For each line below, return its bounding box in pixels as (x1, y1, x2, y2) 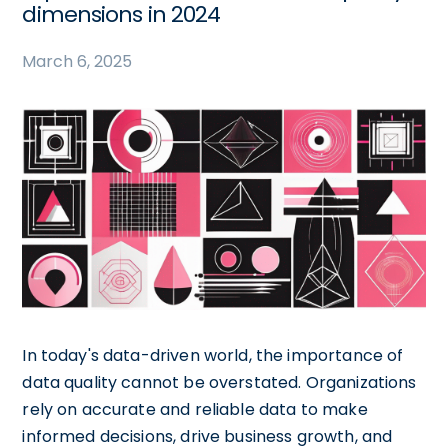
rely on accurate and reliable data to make (22, 397, 368, 421)
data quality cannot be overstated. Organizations (22, 370, 417, 394)
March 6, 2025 (22, 50, 133, 73)
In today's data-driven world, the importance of (22, 343, 404, 367)
